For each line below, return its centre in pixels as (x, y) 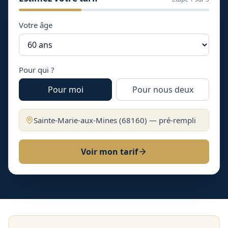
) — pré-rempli (170, 120)
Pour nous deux (163, 90)
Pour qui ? (37, 70)
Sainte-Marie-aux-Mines (75, 120)
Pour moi (65, 90)
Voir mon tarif (109, 152)
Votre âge (36, 25)
